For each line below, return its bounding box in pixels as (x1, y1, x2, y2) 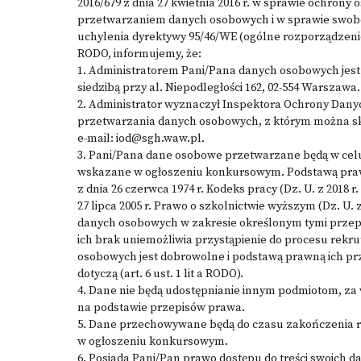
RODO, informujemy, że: (77, 47, 201, 61)
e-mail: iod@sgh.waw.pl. (77, 131, 205, 146)
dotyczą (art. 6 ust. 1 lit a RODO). (77, 267, 243, 281)
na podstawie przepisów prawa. (77, 301, 245, 315)
